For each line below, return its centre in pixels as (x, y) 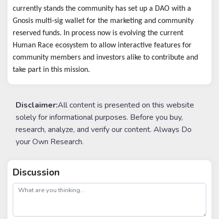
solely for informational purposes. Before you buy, (99, 118)
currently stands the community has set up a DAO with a (102, 9)
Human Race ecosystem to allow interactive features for (102, 45)
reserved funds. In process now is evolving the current (98, 33)
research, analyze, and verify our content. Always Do (104, 130)
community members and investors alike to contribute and (106, 57)
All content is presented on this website (126, 105)
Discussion (36, 172)
